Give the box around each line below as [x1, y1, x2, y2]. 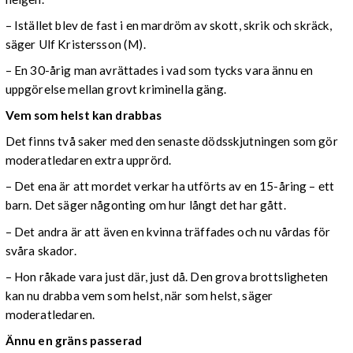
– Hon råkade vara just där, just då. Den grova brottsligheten [5, 269, 329, 284]
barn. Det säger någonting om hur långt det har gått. [5, 198, 286, 213]
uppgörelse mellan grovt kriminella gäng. [5, 81, 226, 96]
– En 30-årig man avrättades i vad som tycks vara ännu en [5, 62, 314, 77]
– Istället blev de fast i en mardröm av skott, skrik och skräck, [5, 17, 333, 32]
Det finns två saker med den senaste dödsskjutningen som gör [5, 134, 338, 149]
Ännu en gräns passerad [5, 333, 143, 347]
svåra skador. [5, 243, 76, 258]
